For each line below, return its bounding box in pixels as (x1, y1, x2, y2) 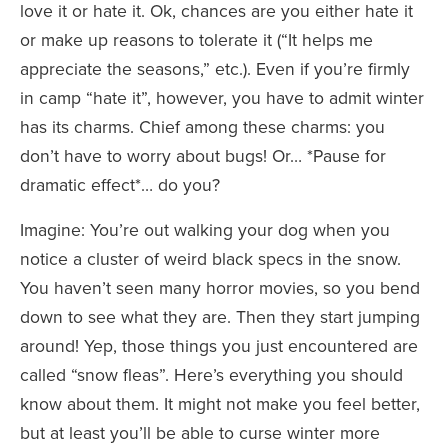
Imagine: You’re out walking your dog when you (20, 217, 390, 243)
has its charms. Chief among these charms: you (20, 114, 385, 140)
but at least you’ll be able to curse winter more (20, 420, 380, 446)
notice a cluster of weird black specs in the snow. (20, 246, 401, 272)
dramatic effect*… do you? (20, 172, 220, 198)
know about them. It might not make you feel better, (20, 391, 420, 417)
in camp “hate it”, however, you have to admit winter (20, 85, 424, 111)
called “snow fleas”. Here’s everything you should (20, 362, 403, 388)
